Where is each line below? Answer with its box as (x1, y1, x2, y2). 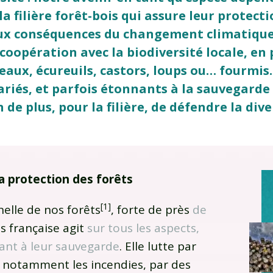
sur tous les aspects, (87, 220, 199, 236)
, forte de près (111, 202, 193, 218)
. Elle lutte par (119, 238, 196, 255)
